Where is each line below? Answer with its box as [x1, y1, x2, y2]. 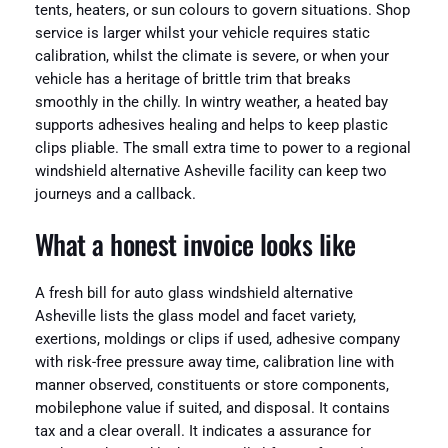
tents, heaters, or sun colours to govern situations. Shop [34, 2, 410, 20]
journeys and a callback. [34, 186, 196, 204]
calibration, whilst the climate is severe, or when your [34, 48, 389, 66]
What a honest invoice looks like [34, 223, 356, 264]
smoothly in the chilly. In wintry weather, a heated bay [34, 94, 388, 112]
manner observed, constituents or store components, [34, 377, 389, 395]
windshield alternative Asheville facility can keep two [34, 163, 387, 181]
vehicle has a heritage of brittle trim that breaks [34, 71, 351, 89]
